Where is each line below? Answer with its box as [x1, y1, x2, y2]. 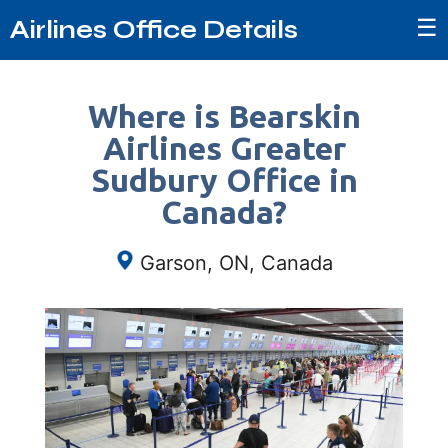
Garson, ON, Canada [140, 251, 333, 275]
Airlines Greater [102, 130, 346, 166]
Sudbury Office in [90, 162, 358, 198]
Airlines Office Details [10, 14, 298, 45]
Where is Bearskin [87, 98, 361, 134]
